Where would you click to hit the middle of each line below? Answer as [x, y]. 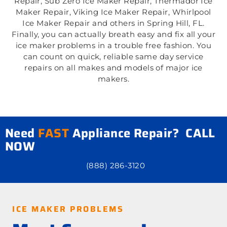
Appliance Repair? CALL [142, 133]
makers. [113, 79]
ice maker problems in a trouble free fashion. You [113, 46]
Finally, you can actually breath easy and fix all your [113, 34]
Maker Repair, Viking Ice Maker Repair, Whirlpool [113, 12]
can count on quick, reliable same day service [113, 57]
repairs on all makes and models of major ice [113, 68]
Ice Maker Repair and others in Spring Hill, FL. [113, 23]
